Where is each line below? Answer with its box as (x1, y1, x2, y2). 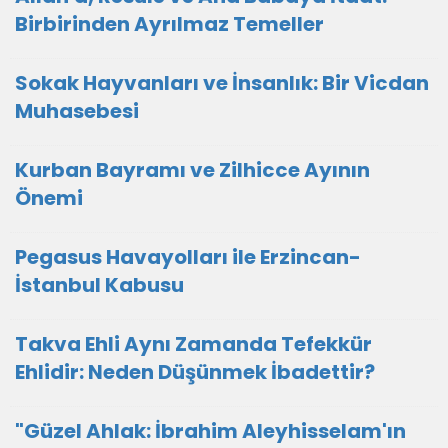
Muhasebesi (15, 97, 139, 125)
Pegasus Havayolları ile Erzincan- (15, 243, 361, 271)
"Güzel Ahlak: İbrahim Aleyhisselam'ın (15, 417, 406, 445)
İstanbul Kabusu (15, 271, 184, 299)
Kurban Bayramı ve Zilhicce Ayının (15, 156, 370, 184)
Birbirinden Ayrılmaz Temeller (15, 10, 324, 38)
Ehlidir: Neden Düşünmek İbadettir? (15, 358, 375, 386)
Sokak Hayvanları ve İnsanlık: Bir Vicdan (15, 69, 429, 97)
